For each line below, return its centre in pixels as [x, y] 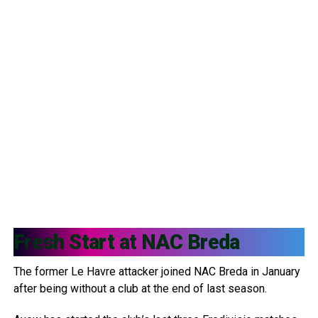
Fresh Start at [77, 242]
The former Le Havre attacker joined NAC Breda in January [157, 271]
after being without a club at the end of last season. [140, 288]
